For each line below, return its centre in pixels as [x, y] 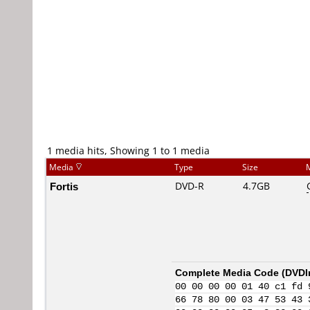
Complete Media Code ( [230, 272]
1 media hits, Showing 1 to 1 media [128, 151]
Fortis [64, 186]
